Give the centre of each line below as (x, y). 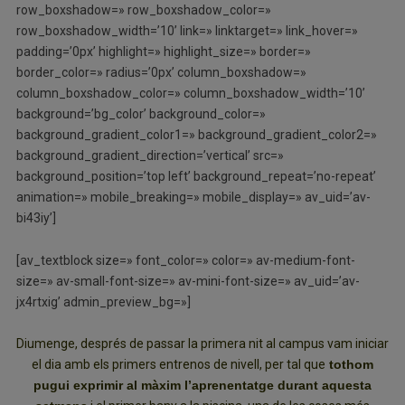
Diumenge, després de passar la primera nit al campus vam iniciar (202, 344)
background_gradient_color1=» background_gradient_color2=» (196, 134)
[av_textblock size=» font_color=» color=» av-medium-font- (185, 260)
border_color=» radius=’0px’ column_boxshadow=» (161, 72)
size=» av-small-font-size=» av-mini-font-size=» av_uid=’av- (188, 281)
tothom (349, 365)
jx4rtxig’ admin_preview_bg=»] (103, 301)
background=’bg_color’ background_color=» (141, 113)
